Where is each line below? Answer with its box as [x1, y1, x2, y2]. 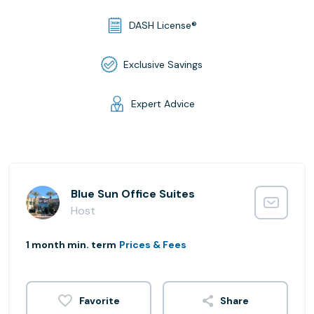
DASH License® [128, 18, 197, 32]
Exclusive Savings [123, 57, 203, 71]
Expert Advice [130, 97, 195, 110]
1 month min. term [26, 238, 116, 251]
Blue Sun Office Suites [71, 186, 195, 201]
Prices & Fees [119, 238, 186, 251]
